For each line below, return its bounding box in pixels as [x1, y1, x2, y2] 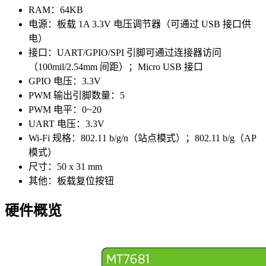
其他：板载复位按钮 [28, 175, 114, 186]
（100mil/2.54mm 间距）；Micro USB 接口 [28, 61, 203, 72]
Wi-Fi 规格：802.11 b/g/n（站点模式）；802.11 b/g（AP [28, 132, 256, 143]
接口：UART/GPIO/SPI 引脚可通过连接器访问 [28, 47, 221, 58]
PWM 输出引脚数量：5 [28, 90, 125, 100]
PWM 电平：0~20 [28, 104, 102, 115]
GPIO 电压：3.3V [28, 75, 101, 86]
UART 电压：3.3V [28, 118, 104, 129]
